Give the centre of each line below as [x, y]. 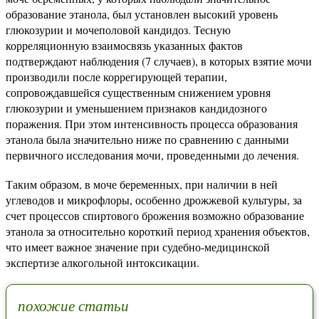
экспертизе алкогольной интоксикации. [103, 262]
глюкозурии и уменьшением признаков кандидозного [136, 108]
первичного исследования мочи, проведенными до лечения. [152, 155]
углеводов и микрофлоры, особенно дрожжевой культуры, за [154, 200]
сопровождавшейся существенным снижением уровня [138, 92]
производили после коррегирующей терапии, [116, 77]
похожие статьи [73, 305]
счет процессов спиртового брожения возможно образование [155, 215]
